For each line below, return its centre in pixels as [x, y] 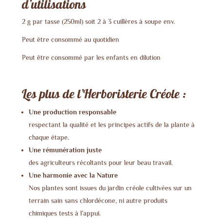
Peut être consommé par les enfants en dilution [91, 58]
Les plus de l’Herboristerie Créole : [104, 95]
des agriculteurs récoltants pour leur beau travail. [100, 163]
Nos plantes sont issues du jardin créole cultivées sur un [110, 188]
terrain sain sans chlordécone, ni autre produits [98, 201]
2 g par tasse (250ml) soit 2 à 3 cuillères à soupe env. [98, 22]
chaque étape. [49, 137]
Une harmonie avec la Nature [73, 175]
